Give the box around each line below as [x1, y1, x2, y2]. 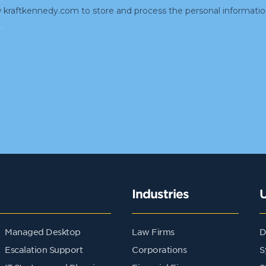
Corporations [132, 244, 186, 255]
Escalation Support [5, 244, 83, 255]
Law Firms [132, 226, 175, 237]
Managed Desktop [5, 226, 81, 237]
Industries [132, 186, 189, 201]
